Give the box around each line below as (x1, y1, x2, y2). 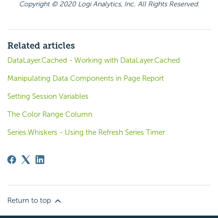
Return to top (7, 196, 53, 205)
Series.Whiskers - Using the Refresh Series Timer (7, 127, 165, 137)
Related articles (7, 40, 75, 51)
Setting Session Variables (7, 91, 89, 101)
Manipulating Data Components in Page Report (7, 73, 164, 83)
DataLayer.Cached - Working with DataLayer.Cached (7, 55, 180, 65)
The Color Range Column (7, 109, 92, 119)
